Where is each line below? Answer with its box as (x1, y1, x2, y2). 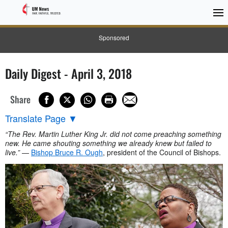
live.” (5, 147, 20, 157)
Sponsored (99, 33, 129, 42)
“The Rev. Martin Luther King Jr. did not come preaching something (5, 128, 221, 139)
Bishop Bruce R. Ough (31, 147, 103, 157)
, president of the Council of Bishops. (103, 147, 221, 157)
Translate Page (5, 111, 66, 125)
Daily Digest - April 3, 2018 (5, 64, 132, 82)
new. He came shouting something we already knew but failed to (5, 137, 212, 148)
